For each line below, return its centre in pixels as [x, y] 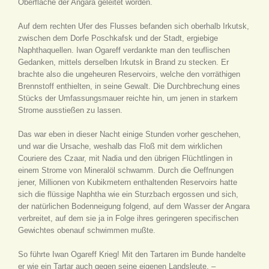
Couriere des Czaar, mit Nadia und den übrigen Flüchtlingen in [125, 158]
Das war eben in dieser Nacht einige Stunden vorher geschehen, [129, 134]
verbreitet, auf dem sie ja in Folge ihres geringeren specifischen [128, 218]
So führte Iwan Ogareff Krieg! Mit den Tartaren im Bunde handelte [132, 254]
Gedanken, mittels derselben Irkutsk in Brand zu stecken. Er [123, 62]
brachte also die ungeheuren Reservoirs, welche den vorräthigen [129, 74]
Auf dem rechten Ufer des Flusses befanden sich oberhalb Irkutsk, [134, 26]
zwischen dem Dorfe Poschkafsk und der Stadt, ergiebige [118, 38]
